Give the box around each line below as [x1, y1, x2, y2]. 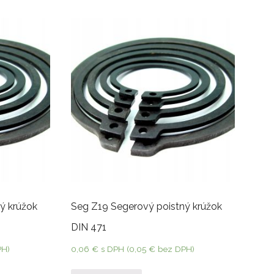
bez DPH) [155, 244, 194, 254]
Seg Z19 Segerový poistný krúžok [70, 201, 222, 213]
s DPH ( [100, 244, 129, 254]
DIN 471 [70, 221, 106, 234]
